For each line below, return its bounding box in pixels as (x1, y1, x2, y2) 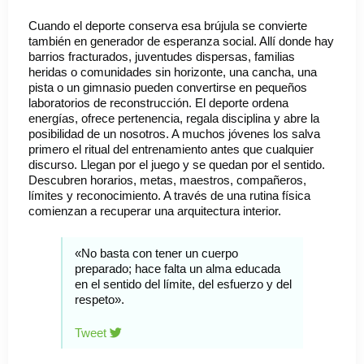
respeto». (75, 292, 124, 306)
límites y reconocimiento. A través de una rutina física (28, 188, 310, 203)
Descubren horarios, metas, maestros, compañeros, (28, 173, 306, 188)
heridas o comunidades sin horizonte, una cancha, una (28, 65, 317, 80)
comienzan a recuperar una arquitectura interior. (28, 204, 281, 219)
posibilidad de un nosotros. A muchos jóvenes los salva (28, 127, 320, 141)
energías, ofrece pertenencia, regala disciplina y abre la (28, 111, 319, 126)
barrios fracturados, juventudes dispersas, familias (28, 50, 295, 64)
